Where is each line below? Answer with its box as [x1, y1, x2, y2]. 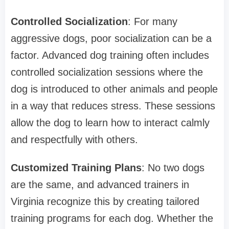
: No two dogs [142, 162, 204, 174]
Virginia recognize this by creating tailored [11, 196, 199, 208]
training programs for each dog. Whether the [11, 213, 213, 224]
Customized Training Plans [11, 162, 142, 174]
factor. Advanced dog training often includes [11, 50, 209, 61]
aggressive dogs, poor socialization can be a [11, 33, 212, 44]
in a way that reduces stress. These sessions [11, 100, 215, 112]
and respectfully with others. [11, 134, 138, 146]
